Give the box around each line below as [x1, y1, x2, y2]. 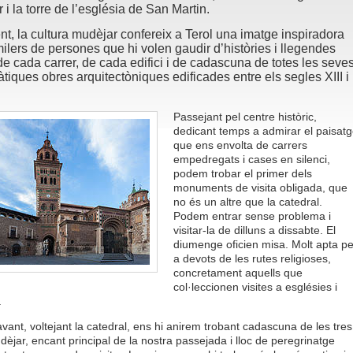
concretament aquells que [173, 266, 303, 279]
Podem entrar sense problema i [173, 210, 331, 222]
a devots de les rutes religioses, [173, 252, 331, 265]
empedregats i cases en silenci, [173, 153, 330, 165]
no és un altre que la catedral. [173, 195, 322, 208]
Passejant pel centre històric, [173, 110, 317, 123]
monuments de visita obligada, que [173, 181, 347, 194]
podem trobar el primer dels [173, 167, 312, 180]
